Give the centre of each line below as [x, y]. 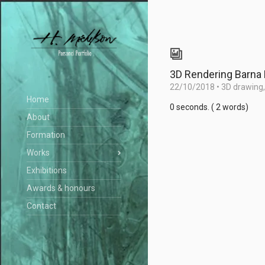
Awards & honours [61, 188]
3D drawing [242, 87]
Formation [46, 135]
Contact [41, 206]
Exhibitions [47, 171]
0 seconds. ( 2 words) [209, 107]
